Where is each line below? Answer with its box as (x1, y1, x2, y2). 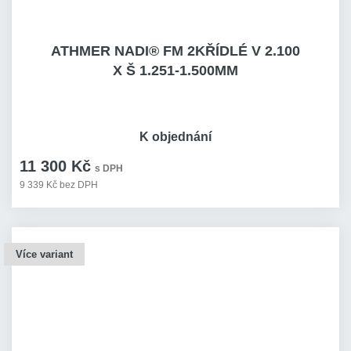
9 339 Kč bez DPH (20, 179, 98, 190)
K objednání (139, 130, 212, 143)
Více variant (16, 248, 73, 260)
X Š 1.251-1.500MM (113, 63, 238, 78)
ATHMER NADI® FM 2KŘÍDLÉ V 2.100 (51, 43, 300, 59)
